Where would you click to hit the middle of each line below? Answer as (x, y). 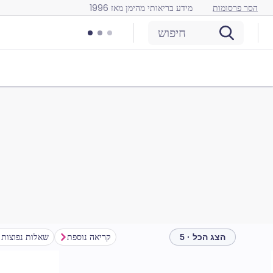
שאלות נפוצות (25, 237)
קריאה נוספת (89, 237)
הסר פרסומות (235, 8)
